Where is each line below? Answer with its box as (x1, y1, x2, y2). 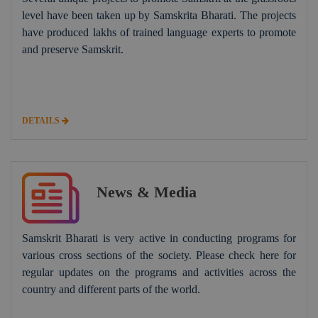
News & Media (97, 182, 197, 201)
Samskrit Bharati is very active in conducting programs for (22, 231, 296, 244)
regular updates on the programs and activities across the (22, 265, 296, 278)
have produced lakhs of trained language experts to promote (22, 26, 296, 38)
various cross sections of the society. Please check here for (22, 248, 296, 261)
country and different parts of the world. (22, 283, 200, 295)
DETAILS (22, 115, 62, 126)
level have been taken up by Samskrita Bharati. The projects (22, 9, 296, 21)
